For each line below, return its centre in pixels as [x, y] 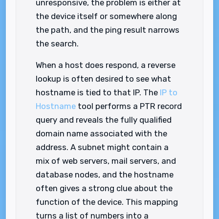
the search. [57, 44]
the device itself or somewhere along [106, 16]
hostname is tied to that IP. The [98, 92]
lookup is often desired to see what [103, 79]
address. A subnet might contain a [102, 147]
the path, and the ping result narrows [108, 30]
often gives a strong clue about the [104, 188]
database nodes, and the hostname [105, 175]
